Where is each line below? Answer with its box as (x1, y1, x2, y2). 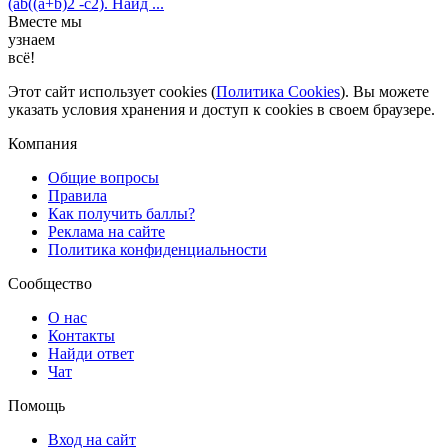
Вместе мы (8, 12, 82, 30)
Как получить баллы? (48, 204, 195, 222)
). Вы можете (340, 82, 429, 100)
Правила (48, 186, 107, 204)
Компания (8, 134, 77, 152)
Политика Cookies (216, 82, 340, 100)
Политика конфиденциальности (48, 240, 267, 258)
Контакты (48, 326, 115, 344)
